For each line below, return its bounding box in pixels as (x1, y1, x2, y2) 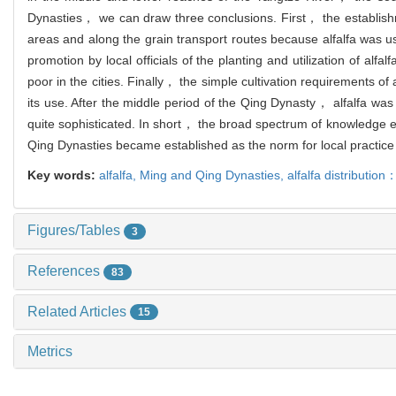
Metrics (27, 344, 72, 360)
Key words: (27, 168, 99, 183)
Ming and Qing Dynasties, (140, 168, 287, 183)
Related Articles (27, 303, 130, 319)
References (27, 263, 103, 278)
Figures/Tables (27, 223, 124, 239)
